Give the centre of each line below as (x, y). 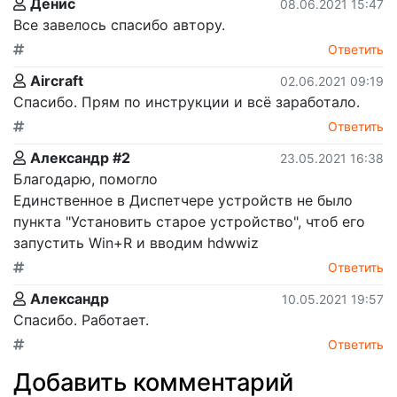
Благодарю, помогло (86, 179)
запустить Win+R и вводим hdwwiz (136, 242)
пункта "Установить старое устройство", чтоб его (189, 221)
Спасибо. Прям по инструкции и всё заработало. (187, 101)
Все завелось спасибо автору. (119, 24)
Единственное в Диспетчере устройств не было (183, 200)
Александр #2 (80, 157)
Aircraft (57, 80)
